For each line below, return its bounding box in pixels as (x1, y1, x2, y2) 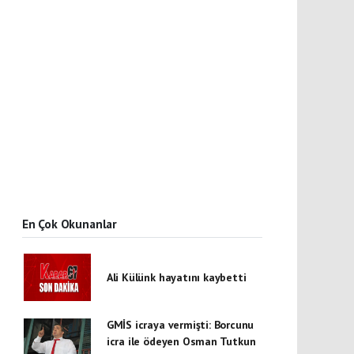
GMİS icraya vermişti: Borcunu (106, 318, 254, 332)
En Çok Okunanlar (22, 216, 117, 232)
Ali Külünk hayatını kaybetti (106, 269, 247, 284)
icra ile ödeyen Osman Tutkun (106, 334, 256, 348)
